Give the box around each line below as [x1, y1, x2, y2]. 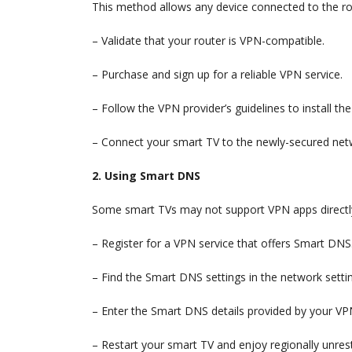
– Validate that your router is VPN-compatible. [92, 33, 324, 49]
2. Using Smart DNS [92, 168, 200, 184]
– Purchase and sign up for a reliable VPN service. [92, 67, 343, 82]
